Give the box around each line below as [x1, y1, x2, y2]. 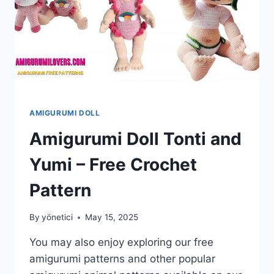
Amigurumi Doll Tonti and [29, 128, 242, 149]
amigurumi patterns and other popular [29, 253, 215, 265]
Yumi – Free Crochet [29, 154, 197, 175]
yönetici [42, 212, 73, 223]
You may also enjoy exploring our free [29, 236, 213, 249]
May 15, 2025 [85, 212, 139, 223]
